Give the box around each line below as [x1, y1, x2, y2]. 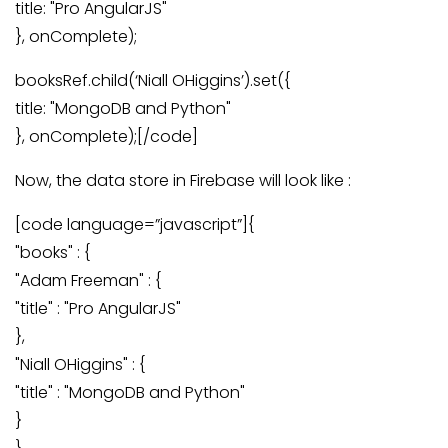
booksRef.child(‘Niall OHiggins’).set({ [15, 69, 290, 92]
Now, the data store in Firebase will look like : [15, 169, 351, 192]
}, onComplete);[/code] [15, 125, 198, 148]
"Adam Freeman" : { [15, 269, 161, 292]
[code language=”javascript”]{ [15, 213, 254, 236]
